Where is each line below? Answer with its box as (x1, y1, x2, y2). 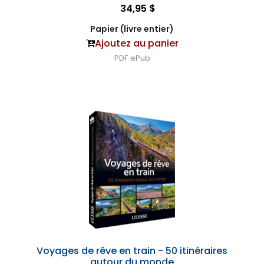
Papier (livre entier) (90, 23, 174, 35)
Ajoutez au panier (94, 37, 179, 50)
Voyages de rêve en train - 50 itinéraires (37, 244, 227, 258)
